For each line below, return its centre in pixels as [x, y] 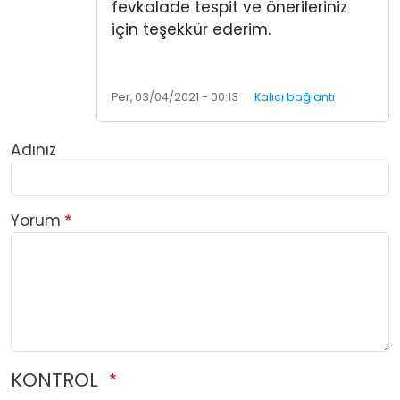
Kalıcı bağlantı [294, 97]
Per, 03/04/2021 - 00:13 [175, 97]
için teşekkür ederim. [191, 30]
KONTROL [57, 380]
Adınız [33, 150]
